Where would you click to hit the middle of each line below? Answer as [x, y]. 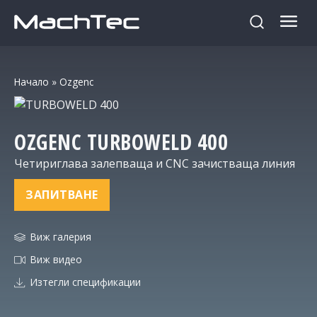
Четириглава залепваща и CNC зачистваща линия [155, 164]
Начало [31, 82]
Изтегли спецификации [85, 282]
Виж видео [56, 260]
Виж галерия [60, 237]
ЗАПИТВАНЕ [62, 195]
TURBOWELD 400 [157, 142]
